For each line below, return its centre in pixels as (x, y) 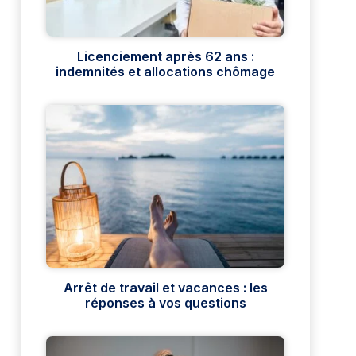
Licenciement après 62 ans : (165, 57)
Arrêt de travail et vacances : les (165, 288)
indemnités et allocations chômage (165, 72)
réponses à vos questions (165, 303)
